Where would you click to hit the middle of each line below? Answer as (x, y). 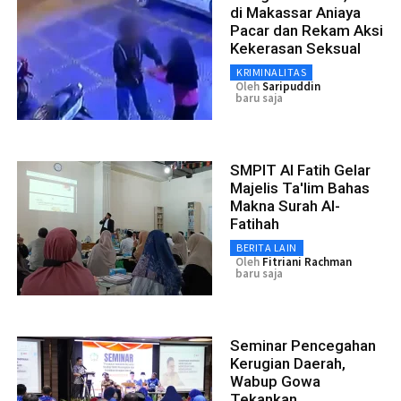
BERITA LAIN (267, 247)
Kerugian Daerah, (288, 363)
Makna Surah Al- (285, 205)
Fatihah (255, 223)
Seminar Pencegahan (303, 345)
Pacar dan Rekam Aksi (307, 30)
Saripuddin (291, 86)
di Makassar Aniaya (295, 12)
